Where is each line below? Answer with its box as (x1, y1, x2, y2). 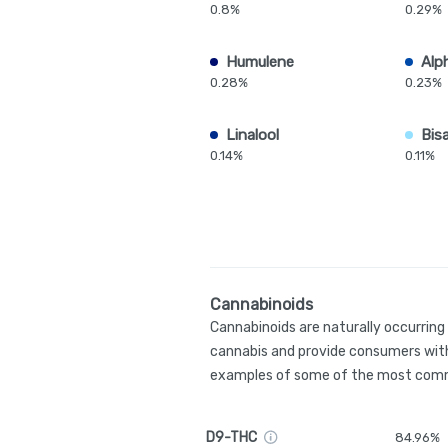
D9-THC (206, 428, 258, 446)
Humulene (226, 53, 294, 71)
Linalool (226, 126, 279, 144)
